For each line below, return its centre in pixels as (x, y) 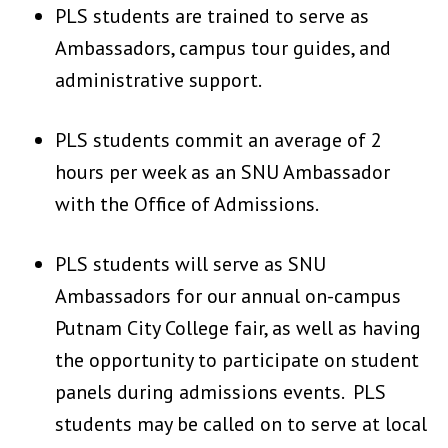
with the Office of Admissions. (187, 204)
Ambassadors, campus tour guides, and (223, 48)
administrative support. (160, 80)
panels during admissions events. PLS (220, 392)
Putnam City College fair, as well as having (238, 328)
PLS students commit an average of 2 (218, 140)
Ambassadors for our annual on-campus (228, 296)
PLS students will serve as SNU (190, 264)
